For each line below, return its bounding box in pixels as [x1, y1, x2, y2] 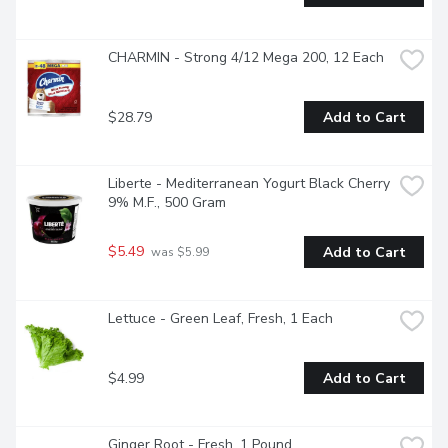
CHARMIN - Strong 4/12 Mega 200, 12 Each [108, 48, 384, 68]
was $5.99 [148, 244, 209, 261]
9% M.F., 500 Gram [108, 193, 226, 213]
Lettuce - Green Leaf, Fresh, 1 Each [108, 309, 333, 329]
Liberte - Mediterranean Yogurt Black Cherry [108, 174, 390, 194]
